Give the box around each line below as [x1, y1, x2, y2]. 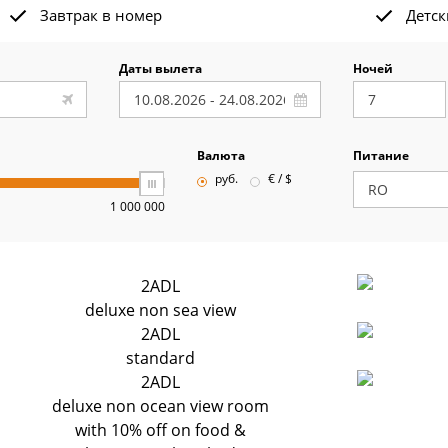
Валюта [196, 147, 245, 164]
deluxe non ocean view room [52, 395, 270, 417]
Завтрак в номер [39, 5, 162, 25]
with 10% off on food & [75, 419, 247, 441]
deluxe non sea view [85, 299, 237, 321]
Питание [352, 147, 409, 164]
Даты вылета [119, 60, 202, 77]
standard [126, 347, 196, 369]
